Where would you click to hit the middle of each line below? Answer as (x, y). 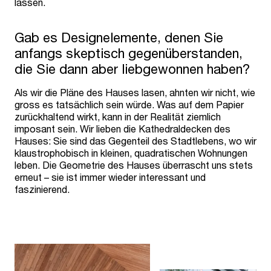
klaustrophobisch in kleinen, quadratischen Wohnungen (131, 152)
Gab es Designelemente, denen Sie (119, 37)
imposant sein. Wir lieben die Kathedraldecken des (122, 128)
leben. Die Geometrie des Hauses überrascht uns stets (134, 165)
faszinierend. (43, 189)
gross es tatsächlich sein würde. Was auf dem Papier (129, 104)
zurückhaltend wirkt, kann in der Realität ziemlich (118, 116)
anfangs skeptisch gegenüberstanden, (129, 53)
